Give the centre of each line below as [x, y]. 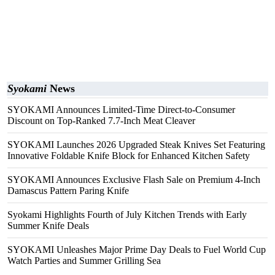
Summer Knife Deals [48, 226]
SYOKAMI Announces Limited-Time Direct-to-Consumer [121, 110]
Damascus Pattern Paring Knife [68, 191]
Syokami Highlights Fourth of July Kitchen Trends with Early [127, 215]
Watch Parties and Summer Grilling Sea [84, 261]
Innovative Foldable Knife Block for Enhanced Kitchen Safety [129, 156]
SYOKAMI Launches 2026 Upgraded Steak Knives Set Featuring [136, 145]
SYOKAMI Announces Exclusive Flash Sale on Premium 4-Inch [134, 180]
